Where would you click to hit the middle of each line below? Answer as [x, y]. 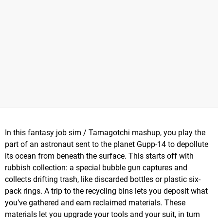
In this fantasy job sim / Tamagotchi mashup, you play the [105, 132]
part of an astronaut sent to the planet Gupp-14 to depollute [107, 144]
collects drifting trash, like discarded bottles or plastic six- [103, 179]
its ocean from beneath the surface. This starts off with [99, 156]
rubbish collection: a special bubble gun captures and [96, 167]
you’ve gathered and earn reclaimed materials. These [95, 202]
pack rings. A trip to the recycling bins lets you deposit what [106, 191]
